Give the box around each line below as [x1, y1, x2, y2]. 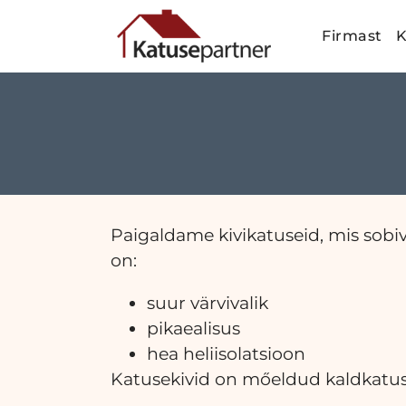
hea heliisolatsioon [147, 343, 305, 365]
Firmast [322, 27, 382, 44]
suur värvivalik [147, 292, 268, 314]
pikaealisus [147, 317, 240, 340]
